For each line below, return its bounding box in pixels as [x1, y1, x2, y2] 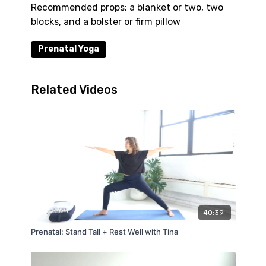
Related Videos [30, 83, 118, 97]
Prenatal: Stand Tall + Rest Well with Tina [30, 227, 178, 237]
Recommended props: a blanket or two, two [30, 2, 223, 13]
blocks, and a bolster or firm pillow [30, 16, 180, 27]
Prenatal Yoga [37, 44, 99, 54]
